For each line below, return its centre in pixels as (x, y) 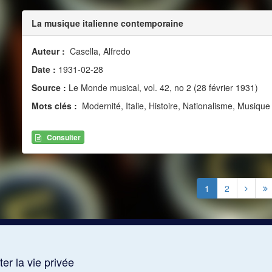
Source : (49, 87)
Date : (45, 69)
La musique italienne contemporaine (107, 23)
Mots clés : (55, 105)
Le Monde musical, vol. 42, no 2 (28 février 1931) (162, 87)
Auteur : (49, 51)
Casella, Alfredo (99, 51)
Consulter (63, 138)
